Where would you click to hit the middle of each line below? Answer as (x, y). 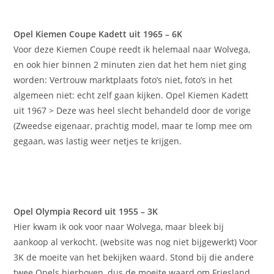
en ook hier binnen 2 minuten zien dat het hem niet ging (130, 65)
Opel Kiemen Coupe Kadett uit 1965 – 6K (98, 34)
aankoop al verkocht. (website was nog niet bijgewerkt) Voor (136, 242)
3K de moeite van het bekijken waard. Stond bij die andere (134, 257)
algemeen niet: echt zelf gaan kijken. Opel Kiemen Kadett (131, 95)
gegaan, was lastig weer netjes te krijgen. (98, 141)
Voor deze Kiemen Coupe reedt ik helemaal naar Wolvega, (132, 50)
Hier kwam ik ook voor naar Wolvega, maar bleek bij (119, 227)
